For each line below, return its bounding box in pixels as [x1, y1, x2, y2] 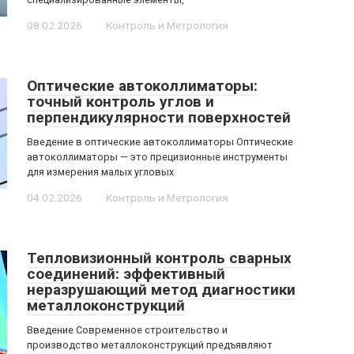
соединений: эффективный [27, 265, 225, 283]
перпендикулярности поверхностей [27, 108, 291, 126]
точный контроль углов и [27, 92, 214, 111]
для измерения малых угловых [27, 166, 174, 178]
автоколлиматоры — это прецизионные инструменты [27, 151, 288, 163]
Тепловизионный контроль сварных [27, 249, 292, 267]
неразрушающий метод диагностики [27, 281, 296, 299]
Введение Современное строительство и [27, 324, 228, 336]
